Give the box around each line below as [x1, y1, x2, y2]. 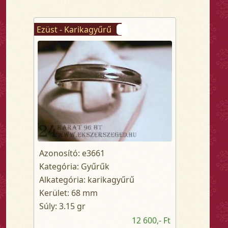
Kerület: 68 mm [39, 187, 98, 199]
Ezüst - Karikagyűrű [37, 23, 111, 35]
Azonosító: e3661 [39, 148, 105, 159]
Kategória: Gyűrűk [39, 161, 109, 173]
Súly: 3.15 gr [39, 201, 85, 212]
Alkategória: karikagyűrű [39, 174, 134, 186]
